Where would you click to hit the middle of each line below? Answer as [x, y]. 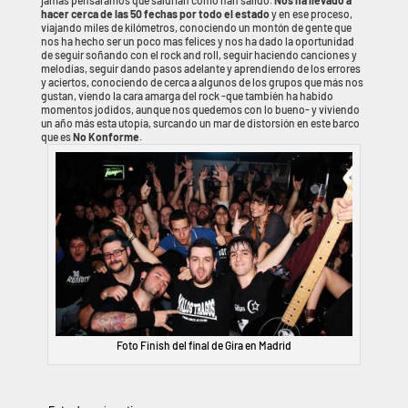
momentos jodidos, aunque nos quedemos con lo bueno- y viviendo [200, 110]
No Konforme [106, 137]
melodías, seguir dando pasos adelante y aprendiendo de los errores [200, 69]
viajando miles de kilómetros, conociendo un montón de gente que [196, 28]
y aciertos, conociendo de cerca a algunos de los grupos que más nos [202, 82]
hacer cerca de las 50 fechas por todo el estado [155, 14]
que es [56, 137]
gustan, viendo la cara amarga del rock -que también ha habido [187, 96]
